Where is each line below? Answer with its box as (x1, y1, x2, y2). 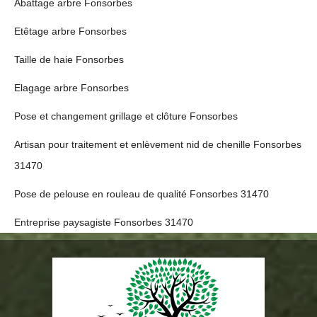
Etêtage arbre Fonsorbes (14, 25, 127, 37)
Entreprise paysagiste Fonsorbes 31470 (14, 217, 193, 228)
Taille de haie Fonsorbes (14, 54, 124, 65)
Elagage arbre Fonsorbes (14, 82, 129, 93)
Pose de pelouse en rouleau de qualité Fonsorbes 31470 (14, 188, 269, 200)
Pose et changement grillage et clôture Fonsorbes (14, 110, 238, 122)
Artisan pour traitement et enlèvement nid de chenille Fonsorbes (14, 139, 301, 150)
